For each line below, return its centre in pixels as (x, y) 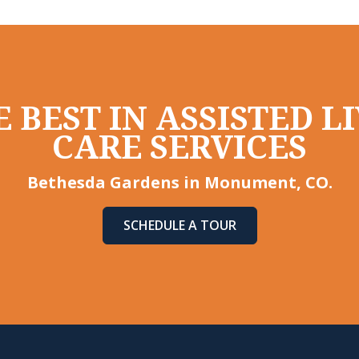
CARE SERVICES (179, 148)
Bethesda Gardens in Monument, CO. (179, 182)
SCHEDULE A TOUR (179, 225)
